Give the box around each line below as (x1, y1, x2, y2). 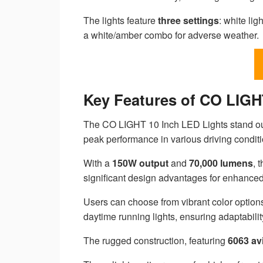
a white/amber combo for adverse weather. (83, 28, 259, 42)
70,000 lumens (189, 156, 253, 170)
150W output (112, 156, 168, 170)
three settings (158, 14, 219, 28)
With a (83, 156, 112, 170)
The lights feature (83, 14, 158, 28)
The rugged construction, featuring (83, 233, 228, 247)
